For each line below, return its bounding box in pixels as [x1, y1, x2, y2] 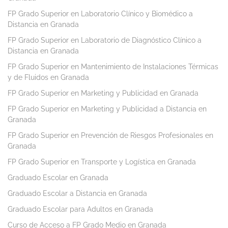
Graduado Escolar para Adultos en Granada [8, 205, 153, 214]
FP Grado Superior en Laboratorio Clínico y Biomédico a [8, 10, 193, 18]
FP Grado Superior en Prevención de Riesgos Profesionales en [8, 131, 213, 140]
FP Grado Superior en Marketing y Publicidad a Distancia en [8, 105, 207, 113]
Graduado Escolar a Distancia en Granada [8, 189, 147, 198]
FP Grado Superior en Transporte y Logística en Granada [8, 158, 196, 166]
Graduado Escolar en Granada [8, 174, 108, 182]
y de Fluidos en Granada [8, 73, 89, 82]
